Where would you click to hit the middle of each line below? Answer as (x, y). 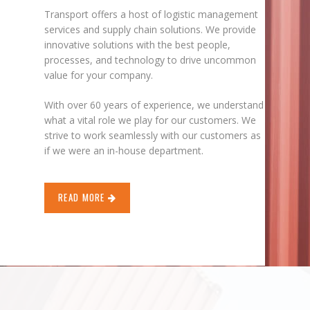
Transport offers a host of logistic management (151, 14)
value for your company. (99, 75)
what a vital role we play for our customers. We (150, 120)
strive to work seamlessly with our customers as (153, 135)
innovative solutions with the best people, (137, 44)
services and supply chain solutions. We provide (150, 29)
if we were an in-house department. (124, 150)
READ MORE (83, 197)
